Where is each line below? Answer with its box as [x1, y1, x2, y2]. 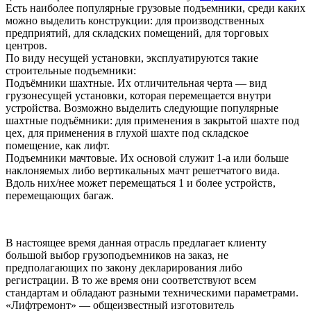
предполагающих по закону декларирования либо [6, 262, 242, 274]
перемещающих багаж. [6, 190, 114, 202]
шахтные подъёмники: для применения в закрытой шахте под [6, 115, 299, 127]
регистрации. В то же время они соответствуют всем [6, 274, 256, 287]
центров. [6, 40, 47, 52]
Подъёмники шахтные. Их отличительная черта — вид [6, 77, 267, 90]
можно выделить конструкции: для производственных [6, 15, 264, 27]
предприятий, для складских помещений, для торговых [6, 27, 269, 40]
